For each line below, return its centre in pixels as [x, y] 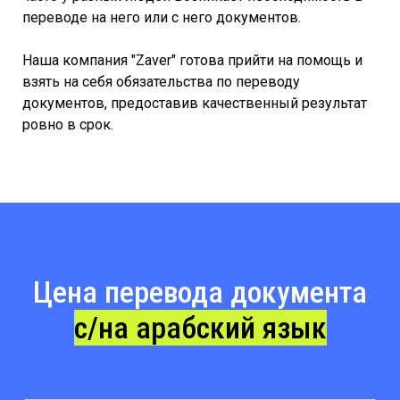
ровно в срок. [68, 124]
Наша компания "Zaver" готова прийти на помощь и [192, 60]
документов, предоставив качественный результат [195, 103]
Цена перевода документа [200, 292]
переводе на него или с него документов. [163, 17]
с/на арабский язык [200, 327]
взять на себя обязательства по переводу [161, 81]
